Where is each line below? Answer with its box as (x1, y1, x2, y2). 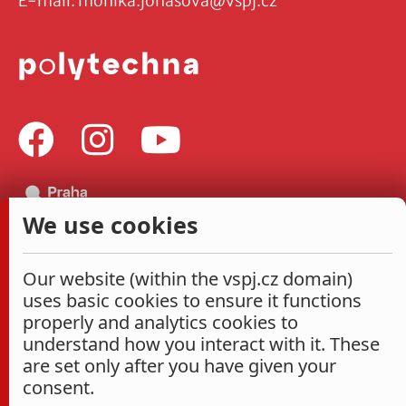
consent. (23, 375, 94, 400)
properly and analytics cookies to (23, 310, 298, 334)
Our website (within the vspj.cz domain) (23, 266, 353, 291)
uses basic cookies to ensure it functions (23, 288, 362, 313)
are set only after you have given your (23, 353, 336, 378)
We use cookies (23, 209, 198, 240)
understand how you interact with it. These (23, 332, 380, 356)
